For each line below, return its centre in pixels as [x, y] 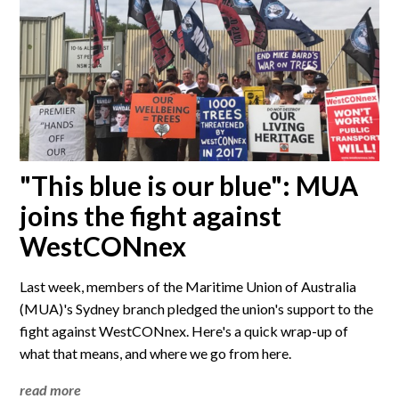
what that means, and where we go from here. [156, 354]
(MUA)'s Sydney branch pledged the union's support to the [197, 309]
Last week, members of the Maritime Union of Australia [188, 287]
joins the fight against [151, 216]
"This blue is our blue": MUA [189, 186]
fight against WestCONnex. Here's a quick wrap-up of [184, 331]
